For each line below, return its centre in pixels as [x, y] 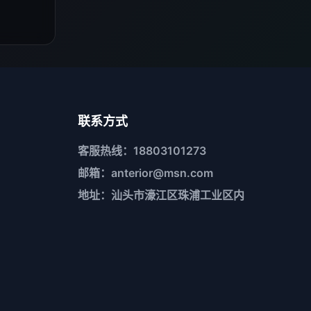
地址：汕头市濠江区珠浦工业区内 [161, 195]
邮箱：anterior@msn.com [145, 173]
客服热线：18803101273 [142, 151]
